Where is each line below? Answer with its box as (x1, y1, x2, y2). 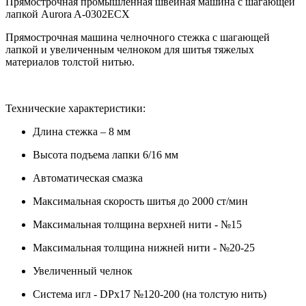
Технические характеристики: (5, 102, 145, 114)
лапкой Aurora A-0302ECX (5, 8, 130, 20)
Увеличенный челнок (33, 264, 133, 277)
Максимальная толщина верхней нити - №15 (33, 218, 242, 230)
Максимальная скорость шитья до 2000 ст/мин (33, 195, 248, 207)
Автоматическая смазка (33, 171, 143, 184)
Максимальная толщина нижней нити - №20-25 (33, 241, 258, 253)
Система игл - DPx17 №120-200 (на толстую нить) (33, 288, 266, 300)
